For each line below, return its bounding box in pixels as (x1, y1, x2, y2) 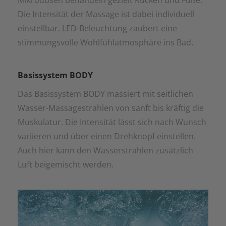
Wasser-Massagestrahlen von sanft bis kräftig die (18, 102, 204, 114)
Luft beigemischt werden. (18, 159, 114, 171)
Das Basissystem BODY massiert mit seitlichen (18, 88, 193, 100)
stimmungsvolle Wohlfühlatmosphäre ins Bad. (18, 37, 193, 48)
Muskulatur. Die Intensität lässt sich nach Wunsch (18, 117, 206, 128)
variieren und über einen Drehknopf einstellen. (18, 131, 196, 142)
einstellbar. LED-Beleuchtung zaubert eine (18, 23, 177, 34)
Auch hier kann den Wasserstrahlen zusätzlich (18, 145, 193, 156)
